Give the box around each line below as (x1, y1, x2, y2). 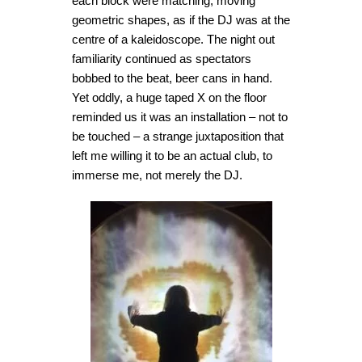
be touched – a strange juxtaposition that (72, 129, 284, 143)
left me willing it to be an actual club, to (72, 149, 272, 162)
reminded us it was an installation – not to (72, 110, 288, 124)
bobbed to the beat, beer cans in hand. (72, 71, 272, 85)
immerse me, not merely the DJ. (72, 168, 242, 182)
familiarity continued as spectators (72, 52, 251, 65)
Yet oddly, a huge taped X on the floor (72, 90, 267, 104)
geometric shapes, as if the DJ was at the (72, 13, 290, 27)
